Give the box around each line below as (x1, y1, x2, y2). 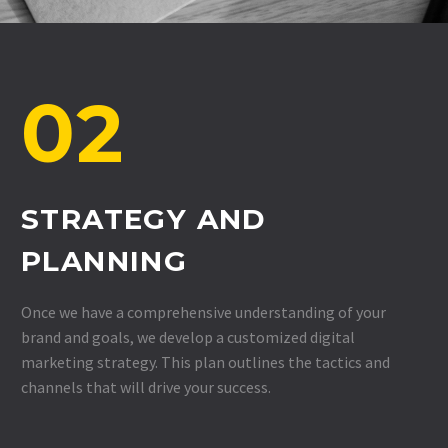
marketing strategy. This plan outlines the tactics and (21, 351, 390, 372)
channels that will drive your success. (21, 376, 271, 397)
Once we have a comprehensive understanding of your (21, 301, 386, 322)
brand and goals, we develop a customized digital (21, 326, 355, 347)
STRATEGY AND (21, 201, 267, 236)
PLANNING (21, 243, 188, 278)
